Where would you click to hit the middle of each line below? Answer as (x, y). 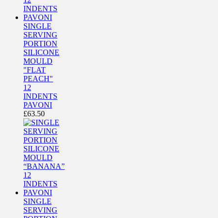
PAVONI (38, 105)
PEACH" (38, 78)
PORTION (40, 43)
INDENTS (40, 96)
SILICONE (41, 52)
